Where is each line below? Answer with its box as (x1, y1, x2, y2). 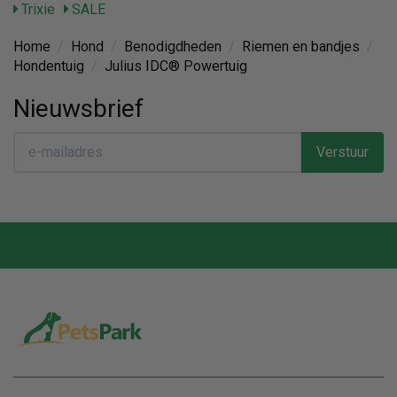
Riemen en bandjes (242, 37, 360, 55)
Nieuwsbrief (13, 93, 144, 123)
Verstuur (316, 143, 369, 160)
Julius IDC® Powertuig (105, 57, 247, 74)
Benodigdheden (124, 37, 222, 55)
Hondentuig (13, 57, 84, 74)
